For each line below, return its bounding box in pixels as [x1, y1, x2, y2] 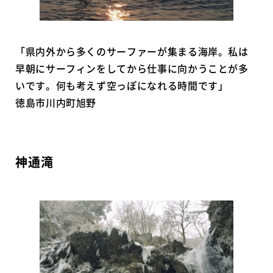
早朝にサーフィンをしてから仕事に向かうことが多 [15, 61, 249, 76]
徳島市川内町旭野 [15, 95, 97, 110]
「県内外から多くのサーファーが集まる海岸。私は [15, 44, 249, 59]
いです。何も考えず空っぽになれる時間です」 [15, 78, 229, 93]
